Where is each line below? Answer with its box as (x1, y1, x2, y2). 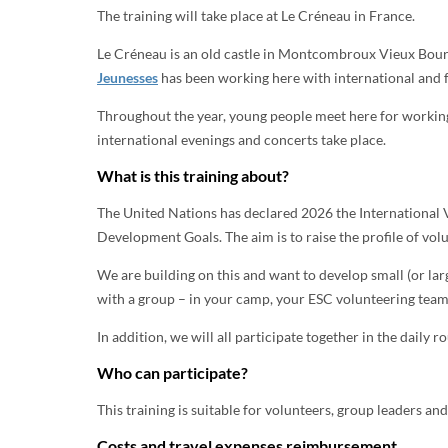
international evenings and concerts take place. (97, 130, 386, 148)
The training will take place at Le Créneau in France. (97, 6, 415, 24)
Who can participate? (97, 362, 248, 382)
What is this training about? (97, 165, 289, 185)
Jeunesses (97, 68, 158, 86)
